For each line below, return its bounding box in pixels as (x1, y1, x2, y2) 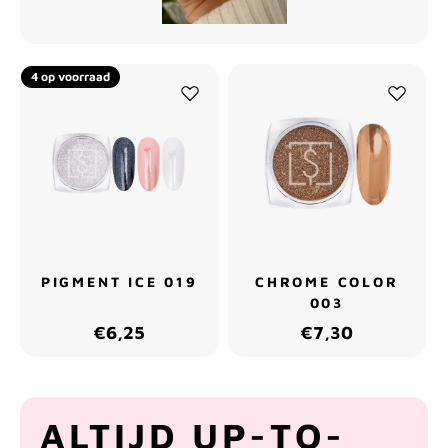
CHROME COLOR (254, 272, 399, 290)
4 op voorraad (31, 69, 110, 85)
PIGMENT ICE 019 (40, 272, 198, 290)
